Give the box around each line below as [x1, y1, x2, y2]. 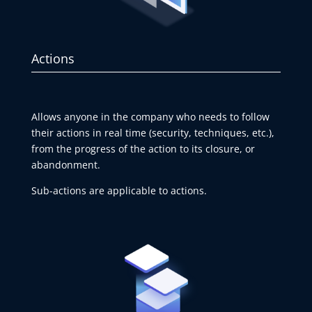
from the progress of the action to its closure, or [31, 142, 255, 156]
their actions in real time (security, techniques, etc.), [31, 126, 274, 140]
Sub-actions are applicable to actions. [31, 184, 207, 198]
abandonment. [31, 158, 100, 172]
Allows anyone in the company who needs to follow [31, 110, 270, 124]
